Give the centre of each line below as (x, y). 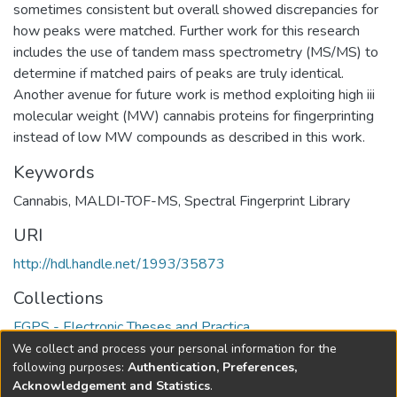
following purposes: (70, 367)
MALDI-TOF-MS (126, 201)
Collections (58, 298)
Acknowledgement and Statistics (111, 385)
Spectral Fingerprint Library (267, 201)
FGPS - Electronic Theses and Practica (132, 327)
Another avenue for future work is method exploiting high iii (194, 95)
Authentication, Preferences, (212, 367)
